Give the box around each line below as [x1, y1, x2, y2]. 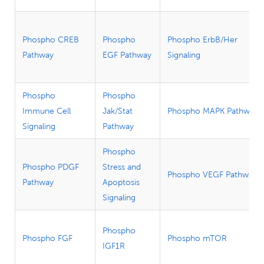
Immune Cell [22, 105, 71, 115]
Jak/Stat [103, 105, 133, 115]
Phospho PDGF [22, 161, 79, 171]
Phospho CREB [22, 34, 79, 44]
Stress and [103, 161, 141, 171]
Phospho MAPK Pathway [167, 105, 258, 115]
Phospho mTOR [167, 233, 227, 243]
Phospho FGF [22, 233, 72, 243]
